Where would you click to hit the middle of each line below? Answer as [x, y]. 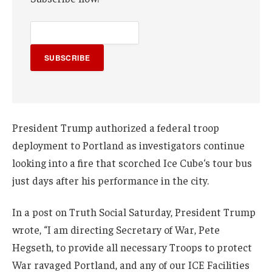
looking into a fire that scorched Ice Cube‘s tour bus [132, 162]
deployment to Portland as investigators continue [128, 145]
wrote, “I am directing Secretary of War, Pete [116, 229]
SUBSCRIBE [67, 57]
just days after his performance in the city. [110, 180]
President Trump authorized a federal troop [116, 127]
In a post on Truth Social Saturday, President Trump [134, 212]
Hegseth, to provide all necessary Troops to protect [132, 247]
